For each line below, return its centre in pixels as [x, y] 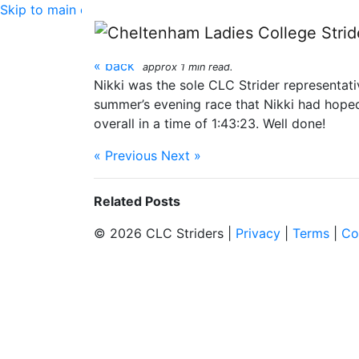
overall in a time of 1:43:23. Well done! [210, 123]
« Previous [125, 155]
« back [114, 66]
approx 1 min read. [188, 67]
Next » [181, 155]
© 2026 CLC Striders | [165, 233]
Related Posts [137, 201]
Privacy [258, 233]
